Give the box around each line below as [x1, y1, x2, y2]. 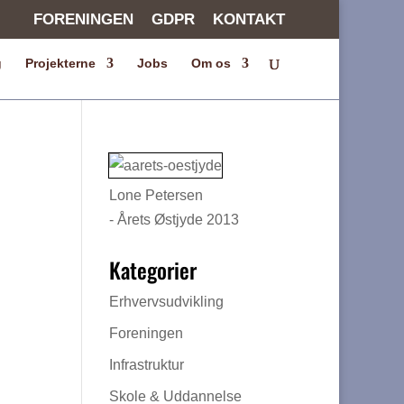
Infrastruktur [108, 357, 184, 372]
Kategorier [108, 253, 197, 286]
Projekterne [25, 56, 96, 70]
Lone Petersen [108, 188, 203, 203]
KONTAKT [213, 10, 285, 28]
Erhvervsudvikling [108, 294, 224, 309]
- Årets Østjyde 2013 [108, 212, 239, 227]
